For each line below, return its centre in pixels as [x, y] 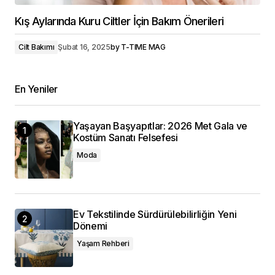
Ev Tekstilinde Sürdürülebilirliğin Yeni [155, 214]
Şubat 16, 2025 [84, 47]
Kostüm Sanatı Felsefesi [126, 137]
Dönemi [91, 226]
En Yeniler [36, 89]
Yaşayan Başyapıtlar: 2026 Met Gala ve [161, 126]
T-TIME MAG [143, 47]
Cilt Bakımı [37, 47]
